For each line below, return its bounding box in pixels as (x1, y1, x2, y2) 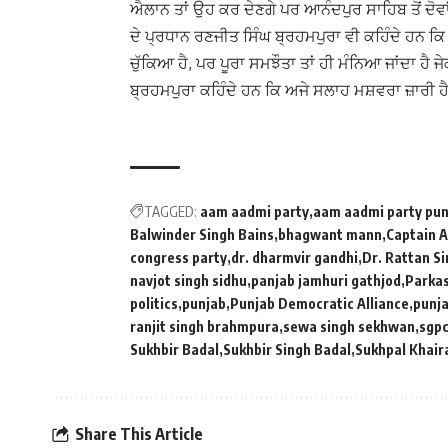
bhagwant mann (278, 226, 382, 244)
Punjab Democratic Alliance (230, 295, 409, 313)
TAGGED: (144, 203, 197, 221)
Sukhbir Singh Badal (223, 341, 351, 359)
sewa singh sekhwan (283, 318, 415, 336)
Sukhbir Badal (130, 341, 219, 359)
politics (130, 295, 178, 313)
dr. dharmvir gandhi (231, 249, 358, 267)
